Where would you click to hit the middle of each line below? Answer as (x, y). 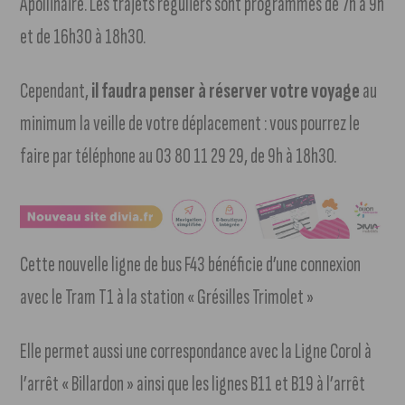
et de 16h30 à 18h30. (83, 37)
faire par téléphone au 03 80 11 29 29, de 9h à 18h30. (179, 156)
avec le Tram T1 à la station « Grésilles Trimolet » (167, 297)
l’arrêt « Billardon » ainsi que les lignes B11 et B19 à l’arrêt (193, 383)
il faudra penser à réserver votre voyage (226, 91)
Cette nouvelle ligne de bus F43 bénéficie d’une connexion (191, 264)
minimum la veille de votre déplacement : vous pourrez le (190, 124)
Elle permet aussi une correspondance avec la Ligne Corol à (196, 351)
